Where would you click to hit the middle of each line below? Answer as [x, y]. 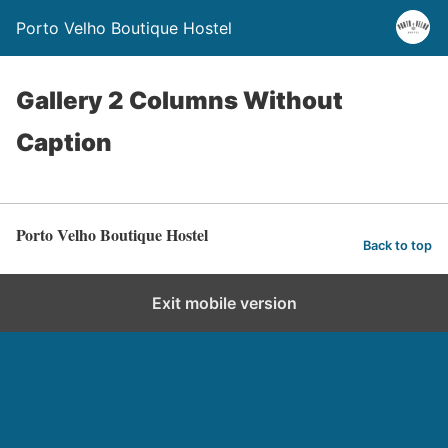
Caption [64, 142]
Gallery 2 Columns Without [179, 100]
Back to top [397, 245]
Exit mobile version [224, 303]
